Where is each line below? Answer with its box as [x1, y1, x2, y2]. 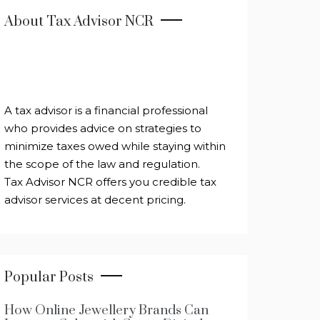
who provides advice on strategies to [4, 121, 201, 135]
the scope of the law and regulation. [4, 157, 200, 171]
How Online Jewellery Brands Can [4, 302, 209, 319]
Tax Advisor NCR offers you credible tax [4, 175, 216, 189]
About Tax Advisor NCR [4, 13, 154, 31]
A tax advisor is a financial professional [4, 104, 208, 117]
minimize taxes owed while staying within [4, 139, 226, 153]
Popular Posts [4, 269, 94, 286]
